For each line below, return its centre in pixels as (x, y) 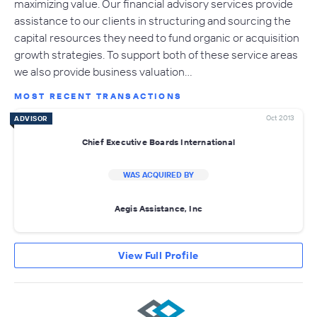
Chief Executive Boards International (158, 142)
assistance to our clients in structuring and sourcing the (152, 21)
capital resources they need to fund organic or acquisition (157, 38)
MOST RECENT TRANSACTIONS (98, 96)
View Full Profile (158, 256)
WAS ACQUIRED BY (158, 175)
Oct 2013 (280, 118)
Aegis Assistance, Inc (158, 208)
